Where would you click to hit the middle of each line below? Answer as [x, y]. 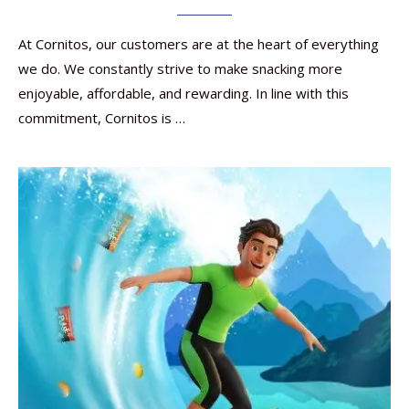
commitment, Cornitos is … [102, 118]
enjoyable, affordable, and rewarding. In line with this [184, 93]
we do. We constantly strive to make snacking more [180, 68]
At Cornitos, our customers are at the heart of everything [199, 44]
